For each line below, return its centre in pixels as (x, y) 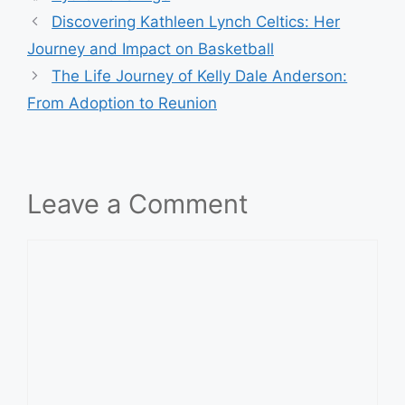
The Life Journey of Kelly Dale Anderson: (200, 76)
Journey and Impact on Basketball (151, 49)
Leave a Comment (138, 204)
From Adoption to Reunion (122, 104)
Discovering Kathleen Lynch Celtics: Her (196, 22)
